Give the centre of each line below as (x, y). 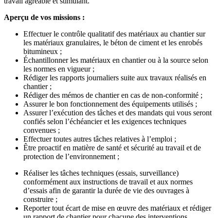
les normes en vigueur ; (59, 69)
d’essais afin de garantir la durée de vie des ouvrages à (106, 190)
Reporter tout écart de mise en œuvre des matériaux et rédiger (117, 208)
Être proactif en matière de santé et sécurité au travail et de (112, 147)
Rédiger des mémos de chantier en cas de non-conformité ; (113, 95)
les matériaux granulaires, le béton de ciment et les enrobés (113, 42)
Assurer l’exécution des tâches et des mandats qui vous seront (118, 112)
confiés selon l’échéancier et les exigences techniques (105, 121)
